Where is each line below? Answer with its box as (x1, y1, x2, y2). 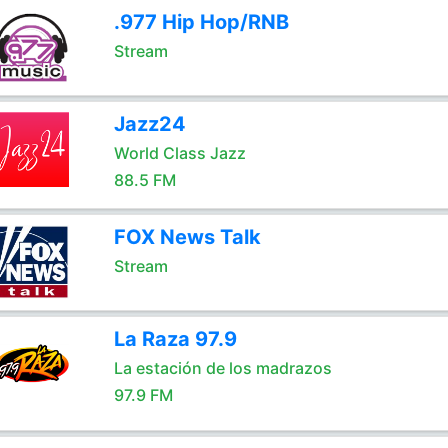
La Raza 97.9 (113, 327, 237, 351)
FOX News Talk (113, 225, 261, 249)
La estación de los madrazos (113, 358, 332, 378)
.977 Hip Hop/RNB (113, 10, 289, 34)
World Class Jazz (113, 143, 246, 163)
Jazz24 (113, 112, 186, 136)
